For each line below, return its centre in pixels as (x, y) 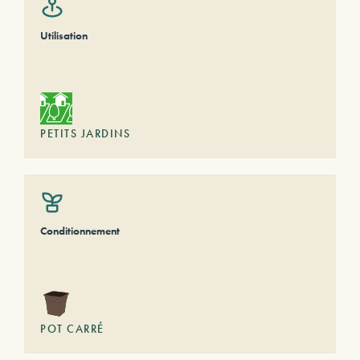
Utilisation (64, 35)
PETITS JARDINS (85, 133)
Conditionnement (80, 231)
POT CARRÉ (72, 329)
